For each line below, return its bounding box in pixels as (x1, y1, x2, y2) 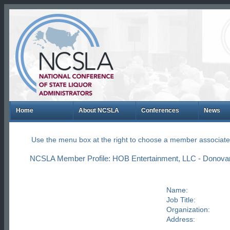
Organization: (166, 205, 210, 214)
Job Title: (166, 196, 196, 204)
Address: (166, 215, 195, 223)
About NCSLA (78, 107, 119, 114)
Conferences (141, 107, 179, 114)
